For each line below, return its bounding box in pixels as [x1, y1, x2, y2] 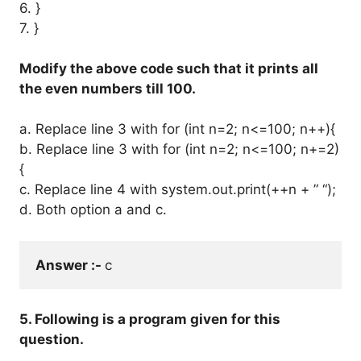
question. [19, 331, 84, 347]
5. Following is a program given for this [19, 311, 280, 327]
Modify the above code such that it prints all [19, 60, 318, 77]
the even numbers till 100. [19, 81, 196, 97]
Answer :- [35, 256, 105, 273]
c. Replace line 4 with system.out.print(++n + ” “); [19, 181, 336, 197]
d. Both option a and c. [19, 201, 167, 218]
